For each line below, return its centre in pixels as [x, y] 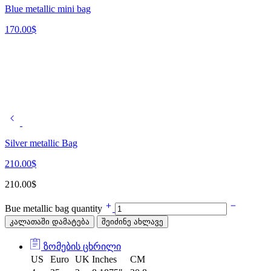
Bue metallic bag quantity [55, 208]
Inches [104, 259]
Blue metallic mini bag [48, 8]
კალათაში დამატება [50, 221]
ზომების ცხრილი [81, 246]
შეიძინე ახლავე [132, 221]
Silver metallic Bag [41, 143]
